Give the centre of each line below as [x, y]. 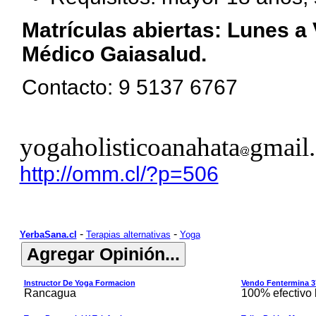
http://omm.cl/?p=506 [119, 174]
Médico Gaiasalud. [114, 54]
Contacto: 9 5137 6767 [129, 87]
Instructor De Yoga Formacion [79, 283]
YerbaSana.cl [48, 235]
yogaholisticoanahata [129, 147]
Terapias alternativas [128, 235]
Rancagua [50, 293]
